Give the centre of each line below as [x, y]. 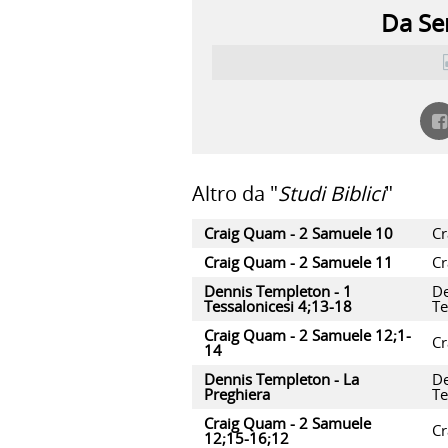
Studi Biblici [331, 193]
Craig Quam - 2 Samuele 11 [298, 262]
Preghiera [237, 394]
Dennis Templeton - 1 [278, 291]
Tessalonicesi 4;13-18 [278, 306]
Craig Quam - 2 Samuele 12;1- [307, 335]
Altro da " [235, 193]
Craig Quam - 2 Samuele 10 [298, 233]
